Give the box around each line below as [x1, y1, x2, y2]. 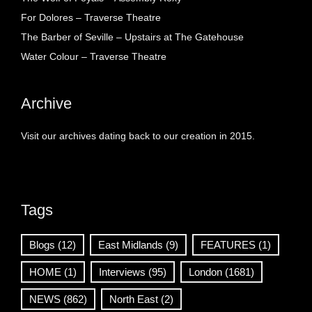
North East [109, 293, 158, 306]
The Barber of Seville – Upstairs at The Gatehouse [21, 31, 244, 43]
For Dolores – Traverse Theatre [21, 12, 161, 24]
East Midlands [98, 239, 163, 251]
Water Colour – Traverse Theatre [21, 51, 166, 63]
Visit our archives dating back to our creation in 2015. [21, 130, 255, 142]
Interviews [99, 266, 146, 279]
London [189, 266, 222, 279]
